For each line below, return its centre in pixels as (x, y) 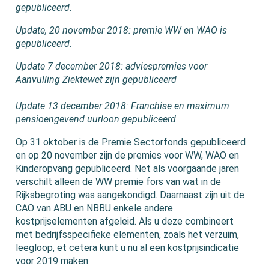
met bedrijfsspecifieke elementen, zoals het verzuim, (128, 235)
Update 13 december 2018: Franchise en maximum (123, 106)
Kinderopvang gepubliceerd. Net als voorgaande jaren (128, 169)
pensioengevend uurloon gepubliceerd (96, 119)
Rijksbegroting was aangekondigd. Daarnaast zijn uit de (130, 195)
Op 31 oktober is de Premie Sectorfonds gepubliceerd (131, 142)
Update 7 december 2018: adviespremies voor (112, 67)
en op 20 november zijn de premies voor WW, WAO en (128, 156)
